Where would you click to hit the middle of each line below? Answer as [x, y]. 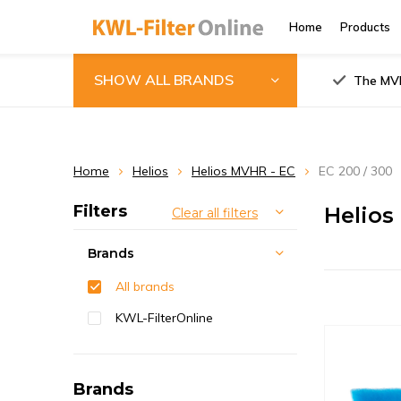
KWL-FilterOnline [164, 318]
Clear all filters [215, 213]
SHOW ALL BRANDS [164, 79]
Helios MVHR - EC [243, 171]
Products [365, 27]
